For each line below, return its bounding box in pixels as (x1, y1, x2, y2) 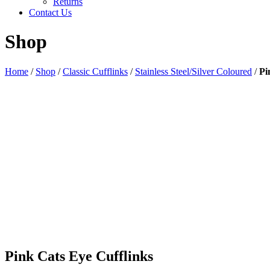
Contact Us (29, 7, 72, 17)
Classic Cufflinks (63, 66, 128, 77)
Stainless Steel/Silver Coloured (135, 66, 252, 77)
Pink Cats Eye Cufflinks (5, 248, 153, 264)
